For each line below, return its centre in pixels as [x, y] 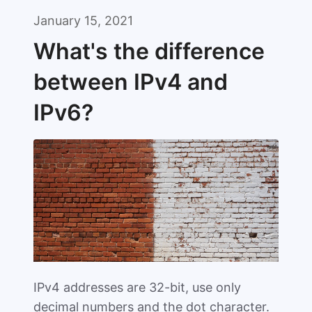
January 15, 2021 [83, 21]
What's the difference [149, 51]
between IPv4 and [131, 82]
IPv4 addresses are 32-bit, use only [137, 287]
